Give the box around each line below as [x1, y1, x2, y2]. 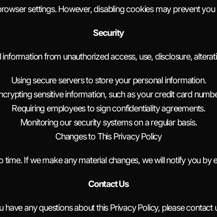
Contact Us [88, 179, 129, 189]
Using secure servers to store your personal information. [11, 75, 206, 85]
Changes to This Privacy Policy [55, 131, 162, 141]
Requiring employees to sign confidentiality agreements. [12, 103, 205, 113]
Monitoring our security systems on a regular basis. [20, 117, 197, 127]
